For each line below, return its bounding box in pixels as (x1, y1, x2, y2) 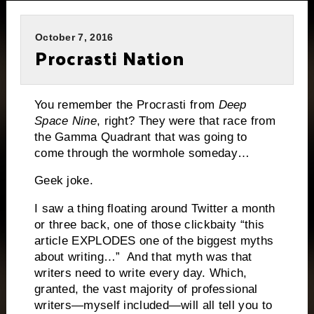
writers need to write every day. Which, (34, 266, 247, 280)
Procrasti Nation (34, 41, 184, 74)
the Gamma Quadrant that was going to (34, 130, 247, 144)
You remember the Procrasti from (34, 97, 219, 111)
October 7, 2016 (34, 31, 114, 43)
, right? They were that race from (96, 114, 275, 128)
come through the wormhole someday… (34, 146, 250, 160)
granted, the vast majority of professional (34, 282, 258, 296)
